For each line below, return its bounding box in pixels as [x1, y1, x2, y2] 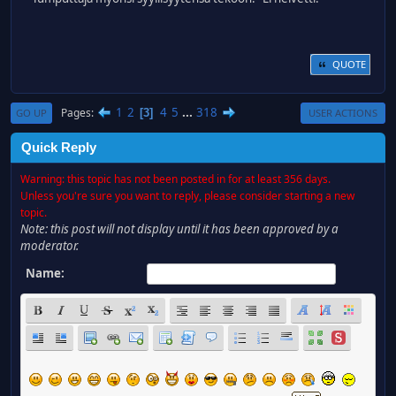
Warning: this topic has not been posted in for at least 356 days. [20, 171, 331, 187]
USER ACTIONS [308, 106, 377, 119]
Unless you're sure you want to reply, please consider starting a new [20, 188, 354, 203]
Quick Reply [21, 141, 96, 155]
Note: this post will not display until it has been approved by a [20, 221, 339, 237]
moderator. [20, 238, 79, 254]
